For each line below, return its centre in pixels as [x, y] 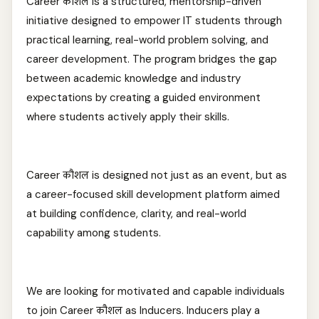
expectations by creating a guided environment [143, 98]
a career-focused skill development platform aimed [153, 194]
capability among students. [108, 233]
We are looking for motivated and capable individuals [156, 291]
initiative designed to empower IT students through [154, 21]
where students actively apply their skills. [134, 117]
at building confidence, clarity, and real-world [136, 214]
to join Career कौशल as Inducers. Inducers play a [143, 310]
